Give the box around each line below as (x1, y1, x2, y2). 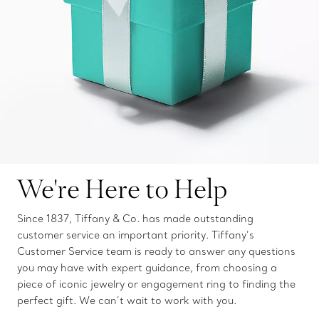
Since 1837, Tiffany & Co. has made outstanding (17, 211, 253, 225)
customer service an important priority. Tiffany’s (17, 228, 254, 241)
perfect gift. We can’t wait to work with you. (17, 293, 236, 307)
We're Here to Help (17, 170, 227, 206)
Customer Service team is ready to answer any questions (17, 244, 296, 258)
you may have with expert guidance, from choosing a (17, 261, 277, 274)
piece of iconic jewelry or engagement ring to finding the (17, 277, 296, 291)
